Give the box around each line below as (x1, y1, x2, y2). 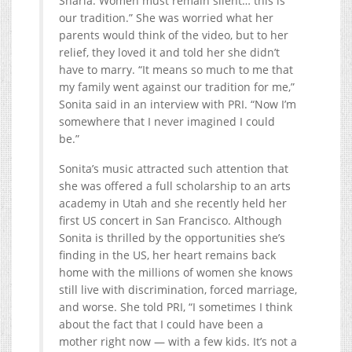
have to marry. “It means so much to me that (59, 61, 293, 77)
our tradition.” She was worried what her (59, 9, 273, 25)
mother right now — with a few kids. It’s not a (59, 333, 297, 349)
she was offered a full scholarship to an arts (59, 178, 291, 193)
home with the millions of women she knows (59, 264, 293, 280)
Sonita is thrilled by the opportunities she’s (59, 229, 285, 245)
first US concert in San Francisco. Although (59, 212, 282, 228)
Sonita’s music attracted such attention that (59, 160, 288, 176)
